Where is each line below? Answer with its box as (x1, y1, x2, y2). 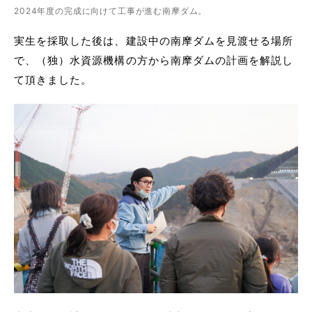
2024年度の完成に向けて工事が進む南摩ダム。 (14, 6, 208, 17)
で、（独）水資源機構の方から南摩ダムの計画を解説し (14, 54, 294, 68)
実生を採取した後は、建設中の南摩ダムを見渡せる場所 (14, 34, 294, 48)
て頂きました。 (14, 73, 93, 87)
